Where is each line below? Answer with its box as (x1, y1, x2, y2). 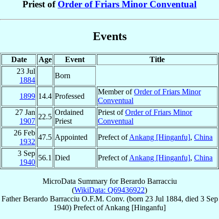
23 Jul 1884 (145, 194, 181, 203)
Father (1, 194, 21, 203)
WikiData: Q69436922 (74, 185, 145, 194)
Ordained (55, 108, 84, 116)
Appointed (55, 132, 88, 141)
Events (92, 29, 127, 43)
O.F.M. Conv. (81, 194, 125, 203)
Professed (55, 91, 85, 100)
